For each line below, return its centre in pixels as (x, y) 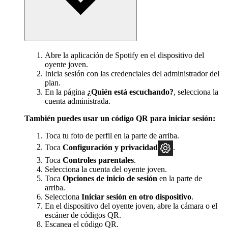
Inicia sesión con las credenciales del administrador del (132, 73)
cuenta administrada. (78, 101)
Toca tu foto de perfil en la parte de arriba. (112, 135)
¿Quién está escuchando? (130, 92)
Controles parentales (98, 160)
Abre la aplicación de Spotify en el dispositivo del (124, 55)
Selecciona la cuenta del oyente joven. (106, 169)
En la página (66, 92)
